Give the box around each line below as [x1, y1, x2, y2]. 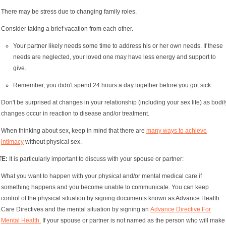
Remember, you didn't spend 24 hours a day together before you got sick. [13, 81, 212, 89]
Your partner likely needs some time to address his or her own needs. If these [13, 42, 223, 49]
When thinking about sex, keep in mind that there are [1, 127, 146, 134]
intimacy [1, 138, 24, 145]
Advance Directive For [150, 205, 211, 213]
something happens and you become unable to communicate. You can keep [1, 183, 209, 191]
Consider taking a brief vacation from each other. [1, 25, 133, 32]
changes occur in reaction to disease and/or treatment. [1, 109, 151, 117]
